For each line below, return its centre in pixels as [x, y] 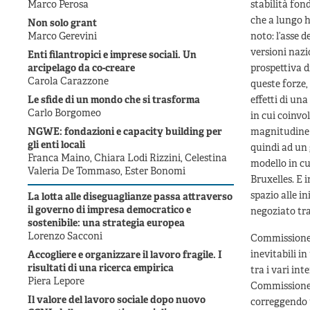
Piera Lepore [56, 282]
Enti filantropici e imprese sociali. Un [112, 56]
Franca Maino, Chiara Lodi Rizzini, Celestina [127, 159]
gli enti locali [56, 146]
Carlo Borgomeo [64, 114]
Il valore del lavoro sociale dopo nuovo [117, 301]
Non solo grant [62, 24]
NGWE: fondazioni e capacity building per [125, 133]
